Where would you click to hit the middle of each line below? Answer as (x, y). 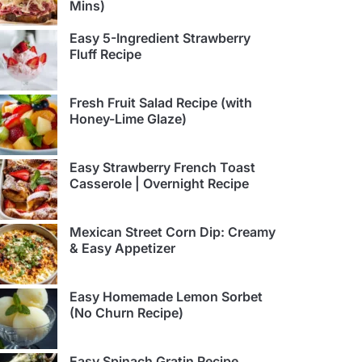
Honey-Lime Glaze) (128, 119)
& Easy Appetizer (122, 248)
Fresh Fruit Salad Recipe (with (161, 103)
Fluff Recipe (105, 55)
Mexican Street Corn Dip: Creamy (173, 232)
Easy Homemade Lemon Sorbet (166, 297)
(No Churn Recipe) (126, 313)
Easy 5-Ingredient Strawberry (160, 38)
